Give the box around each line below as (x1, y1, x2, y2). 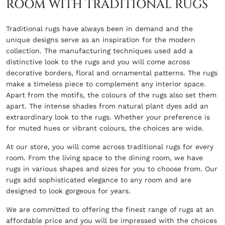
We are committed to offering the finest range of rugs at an (6, 205, 214, 213)
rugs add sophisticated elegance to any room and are (6, 175, 191, 184)
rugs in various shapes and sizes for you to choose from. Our (6, 164, 217, 173)
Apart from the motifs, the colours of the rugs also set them (6, 90, 216, 99)
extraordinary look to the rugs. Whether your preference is (6, 113, 210, 121)
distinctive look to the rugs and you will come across (6, 57, 190, 66)
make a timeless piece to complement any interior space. (6, 79, 206, 88)
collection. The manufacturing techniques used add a (6, 46, 193, 55)
